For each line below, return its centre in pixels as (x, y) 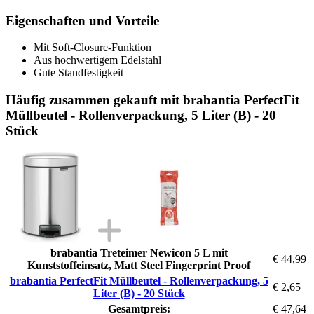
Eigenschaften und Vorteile (82, 20)
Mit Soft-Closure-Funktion (93, 48)
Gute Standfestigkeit (78, 73)
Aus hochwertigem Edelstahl (97, 60)
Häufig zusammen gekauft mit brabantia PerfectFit (152, 100)
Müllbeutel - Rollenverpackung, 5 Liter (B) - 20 (141, 115)
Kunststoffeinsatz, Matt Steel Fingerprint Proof (139, 265)
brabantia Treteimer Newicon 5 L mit (139, 252)
